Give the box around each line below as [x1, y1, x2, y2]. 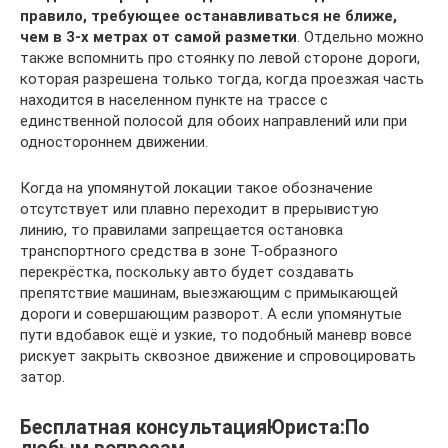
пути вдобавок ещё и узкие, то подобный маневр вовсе [20, 325, 412, 344]
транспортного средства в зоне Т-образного [20, 241, 338, 260]
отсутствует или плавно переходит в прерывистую [20, 199, 379, 218]
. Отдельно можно [297, 27, 424, 46]
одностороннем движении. [20, 132, 208, 151]
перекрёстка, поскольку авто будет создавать [20, 262, 354, 281]
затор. [20, 367, 65, 386]
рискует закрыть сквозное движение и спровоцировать [20, 346, 416, 365]
